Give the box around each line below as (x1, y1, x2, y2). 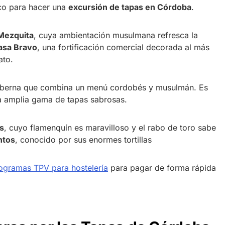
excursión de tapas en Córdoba (68, 2, 191, 12)
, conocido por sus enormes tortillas (15, 134, 152, 145)
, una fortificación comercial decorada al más (37, 42, 209, 52)
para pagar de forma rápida (108, 162, 216, 173)
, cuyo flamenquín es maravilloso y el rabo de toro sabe (4, 122, 216, 133)
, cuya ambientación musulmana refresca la (34, 30, 198, 40)
